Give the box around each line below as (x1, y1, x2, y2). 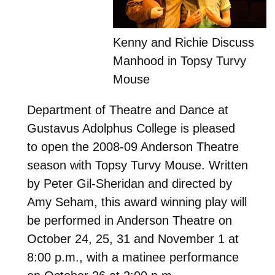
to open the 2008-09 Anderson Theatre (26, 139, 239, 153)
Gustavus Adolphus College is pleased (26, 121, 235, 135)
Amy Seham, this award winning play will (26, 195, 247, 209)
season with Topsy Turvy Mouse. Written (26, 158, 248, 172)
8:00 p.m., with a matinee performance (26, 250, 239, 264)
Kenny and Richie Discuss (113, 35, 255, 49)
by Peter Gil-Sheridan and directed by (26, 176, 232, 190)
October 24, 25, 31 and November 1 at (26, 231, 239, 246)
